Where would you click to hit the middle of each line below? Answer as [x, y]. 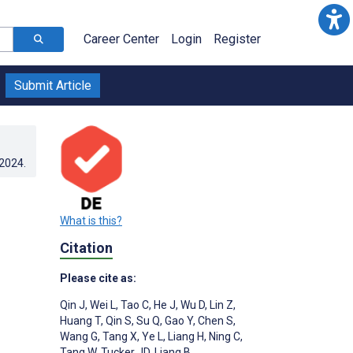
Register [237, 39]
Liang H [185, 337]
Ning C [223, 337]
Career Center [121, 39]
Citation [86, 247]
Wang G [79, 337]
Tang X [119, 337]
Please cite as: [98, 279]
